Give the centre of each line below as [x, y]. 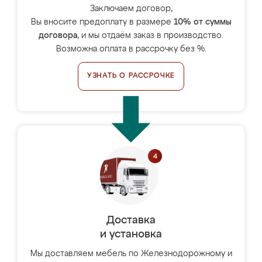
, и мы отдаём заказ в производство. [150, 36]
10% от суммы [202, 22]
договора [58, 36]
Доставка [131, 220]
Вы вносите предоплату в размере [102, 22]
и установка [131, 235]
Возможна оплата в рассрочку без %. [131, 49]
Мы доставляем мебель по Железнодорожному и [131, 254]
